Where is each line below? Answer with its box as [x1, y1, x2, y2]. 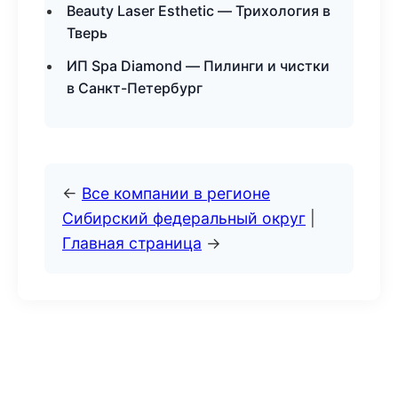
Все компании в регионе [82, 184, 270, 203]
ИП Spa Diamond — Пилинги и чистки [67, 57, 330, 75]
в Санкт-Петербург [67, 79, 203, 97]
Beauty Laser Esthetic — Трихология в [67, 2, 330, 20]
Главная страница [62, 234, 202, 252]
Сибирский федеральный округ [62, 209, 306, 227]
